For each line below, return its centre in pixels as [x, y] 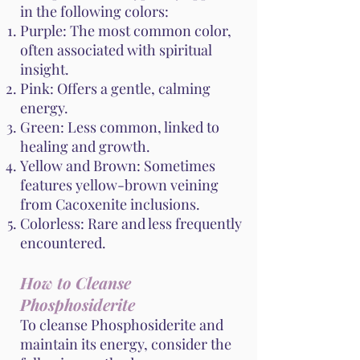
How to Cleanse [76, 283]
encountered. [63, 243]
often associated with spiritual [116, 50]
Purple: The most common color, [126, 31]
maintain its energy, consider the [126, 344]
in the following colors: [94, 12]
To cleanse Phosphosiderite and [122, 325]
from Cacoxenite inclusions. [110, 205]
